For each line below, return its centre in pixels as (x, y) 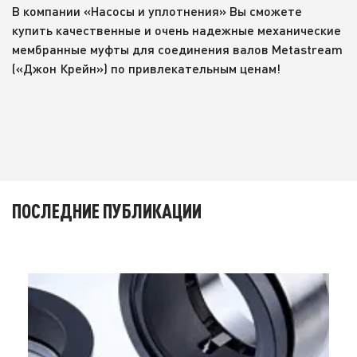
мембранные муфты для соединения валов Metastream (177, 49)
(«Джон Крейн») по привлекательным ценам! (146, 68)
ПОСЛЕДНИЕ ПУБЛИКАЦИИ (107, 211)
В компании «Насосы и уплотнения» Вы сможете (157, 11)
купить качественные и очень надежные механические (177, 30)
